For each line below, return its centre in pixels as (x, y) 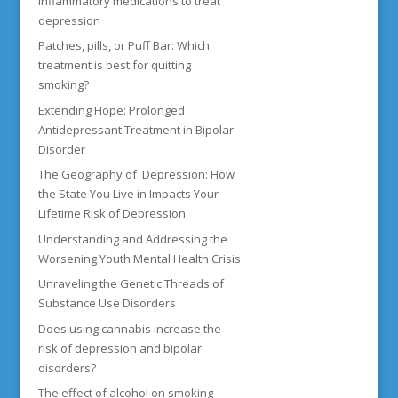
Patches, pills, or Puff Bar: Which (123, 45)
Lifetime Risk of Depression (113, 213)
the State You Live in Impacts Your (128, 194)
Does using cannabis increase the (129, 328)
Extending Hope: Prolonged (111, 110)
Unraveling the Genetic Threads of (131, 283)
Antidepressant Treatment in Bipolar (135, 129)
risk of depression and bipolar (119, 348)
